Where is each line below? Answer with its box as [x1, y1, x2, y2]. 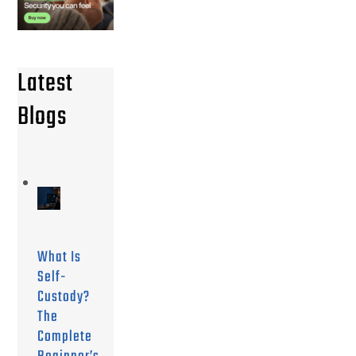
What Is [37, 246, 82, 270]
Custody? [37, 285, 91, 310]
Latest [17, 63, 74, 104]
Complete [37, 325, 93, 350]
